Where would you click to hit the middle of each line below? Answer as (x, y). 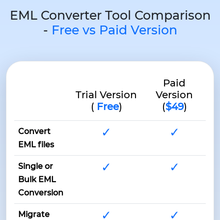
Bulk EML (37, 180)
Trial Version (106, 95)
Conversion (41, 193)
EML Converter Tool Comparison (110, 15)
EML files (36, 145)
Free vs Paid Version (114, 30)
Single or (36, 166)
